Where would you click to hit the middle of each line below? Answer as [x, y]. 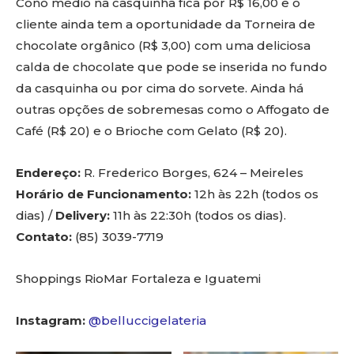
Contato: [44, 237]
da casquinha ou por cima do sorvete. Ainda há [160, 88]
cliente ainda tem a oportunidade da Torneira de [166, 24]
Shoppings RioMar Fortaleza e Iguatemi [138, 279]
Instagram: [51, 321]
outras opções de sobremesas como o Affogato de [173, 110]
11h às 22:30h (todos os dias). [198, 216]
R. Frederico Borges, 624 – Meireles [192, 173]
